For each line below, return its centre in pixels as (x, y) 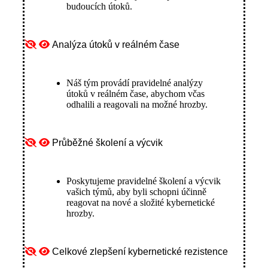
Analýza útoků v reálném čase (116, 44)
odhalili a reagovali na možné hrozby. (137, 104)
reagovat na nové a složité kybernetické (141, 202)
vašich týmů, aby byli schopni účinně (136, 191)
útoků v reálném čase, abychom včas (135, 93)
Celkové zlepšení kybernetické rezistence (140, 251)
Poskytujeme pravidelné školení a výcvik (144, 181)
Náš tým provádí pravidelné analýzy (135, 83)
